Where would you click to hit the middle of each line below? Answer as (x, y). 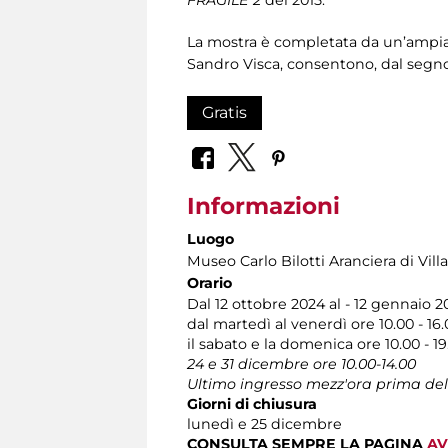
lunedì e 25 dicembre (264, 424)
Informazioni (263, 206)
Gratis (224, 112)
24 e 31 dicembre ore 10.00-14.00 (301, 364)
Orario (209, 283)
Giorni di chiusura (252, 404)
